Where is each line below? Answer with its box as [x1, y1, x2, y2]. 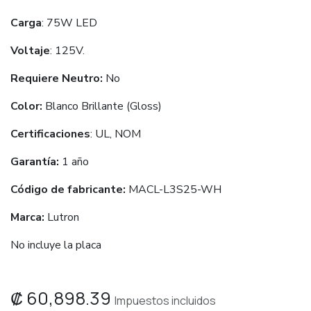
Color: [10, 99, 42, 114]
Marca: [10, 210, 47, 225]
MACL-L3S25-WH [126, 182, 221, 197]
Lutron [47, 210, 79, 225]
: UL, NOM [90, 126, 141, 142]
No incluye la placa [10, 237, 101, 253]
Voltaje [10, 43, 50, 58]
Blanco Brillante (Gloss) [42, 99, 162, 114]
